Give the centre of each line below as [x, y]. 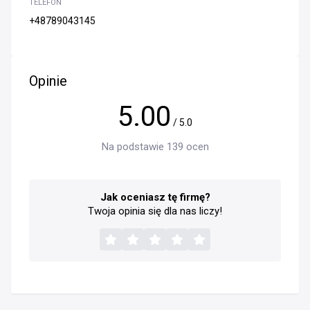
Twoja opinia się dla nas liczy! [155, 211]
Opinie [48, 81]
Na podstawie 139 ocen [155, 146]
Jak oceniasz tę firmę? [155, 197]
